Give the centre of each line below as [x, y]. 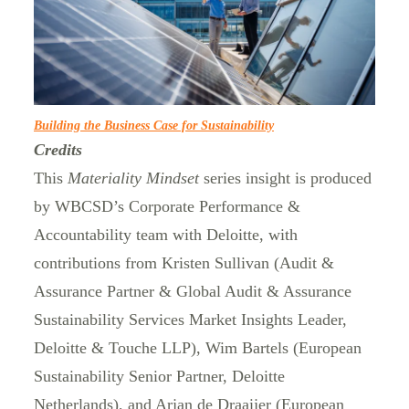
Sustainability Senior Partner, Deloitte [159, 377]
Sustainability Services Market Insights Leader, [190, 320]
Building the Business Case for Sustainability [154, 126]
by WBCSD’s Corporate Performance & [167, 207]
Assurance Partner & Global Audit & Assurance [193, 292]
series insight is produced [285, 178]
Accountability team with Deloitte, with [166, 235]
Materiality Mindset [133, 178]
